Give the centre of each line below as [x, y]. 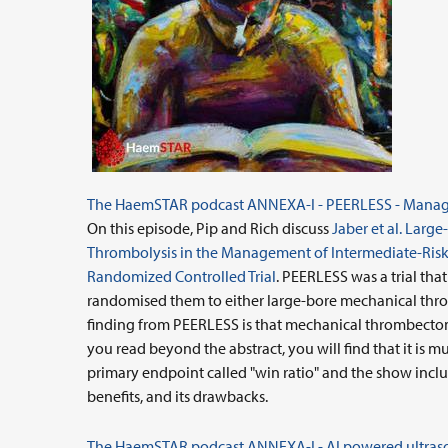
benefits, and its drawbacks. [177, 396]
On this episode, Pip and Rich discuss [209, 228]
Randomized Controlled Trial [181, 276]
